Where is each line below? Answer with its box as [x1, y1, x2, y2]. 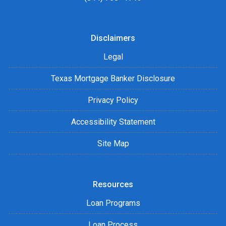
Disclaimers [91, 33, 135, 43]
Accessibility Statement [71, 117, 155, 127]
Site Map [97, 139, 129, 149]
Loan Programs [86, 198, 140, 208]
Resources [93, 180, 133, 190]
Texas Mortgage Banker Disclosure [51, 74, 175, 84]
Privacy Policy [88, 95, 138, 105]
